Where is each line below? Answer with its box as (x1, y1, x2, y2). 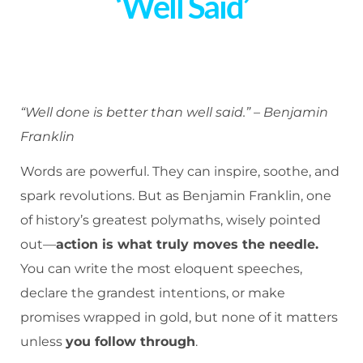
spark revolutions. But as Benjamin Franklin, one (20, 187, 331, 203)
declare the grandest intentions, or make (20, 284, 285, 301)
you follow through (66, 333, 195, 349)
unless (20, 333, 66, 349)
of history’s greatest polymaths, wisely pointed (20, 211, 321, 228)
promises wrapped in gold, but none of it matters (20, 309, 338, 325)
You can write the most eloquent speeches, (20, 260, 302, 276)
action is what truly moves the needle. (56, 236, 318, 252)
